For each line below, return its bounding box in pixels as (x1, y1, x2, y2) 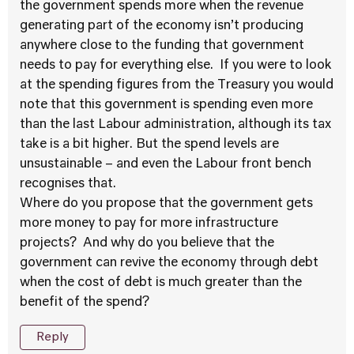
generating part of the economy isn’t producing (20, 20, 303, 32)
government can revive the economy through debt (20, 257, 318, 269)
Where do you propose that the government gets (20, 198, 313, 210)
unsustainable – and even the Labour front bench (20, 158, 311, 171)
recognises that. (20, 178, 116, 190)
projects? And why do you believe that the (20, 237, 274, 250)
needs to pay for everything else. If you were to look (20, 59, 332, 72)
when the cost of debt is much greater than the (20, 277, 302, 289)
